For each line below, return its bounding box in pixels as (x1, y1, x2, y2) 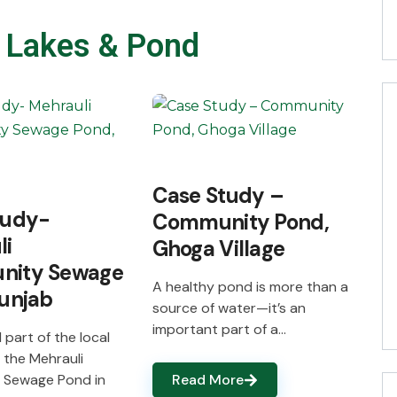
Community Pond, (152, 208, 329, 236)
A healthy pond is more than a (152, 277, 348, 296)
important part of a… (152, 320, 286, 339)
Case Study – (152, 182, 284, 209)
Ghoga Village (152, 235, 285, 262)
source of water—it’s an (152, 299, 306, 317)
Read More (171, 370, 244, 389)
